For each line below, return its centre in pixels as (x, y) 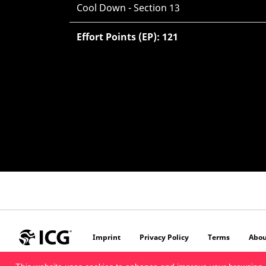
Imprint (107, 237)
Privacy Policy (164, 237)
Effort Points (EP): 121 (127, 37)
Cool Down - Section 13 (128, 8)
